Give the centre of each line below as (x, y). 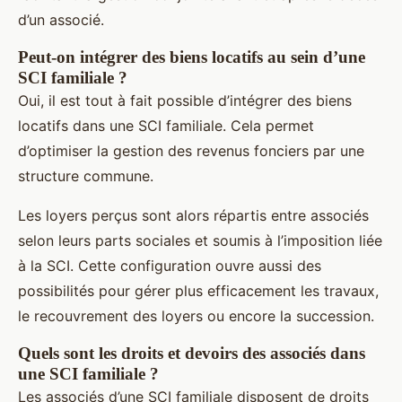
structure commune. (86, 176)
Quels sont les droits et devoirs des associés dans (192, 354)
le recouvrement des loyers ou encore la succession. (196, 316)
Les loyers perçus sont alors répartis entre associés (193, 216)
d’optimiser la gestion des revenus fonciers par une (191, 151)
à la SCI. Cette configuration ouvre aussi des (170, 266)
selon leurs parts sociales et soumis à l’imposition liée (200, 241)
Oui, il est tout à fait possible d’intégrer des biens (185, 101)
